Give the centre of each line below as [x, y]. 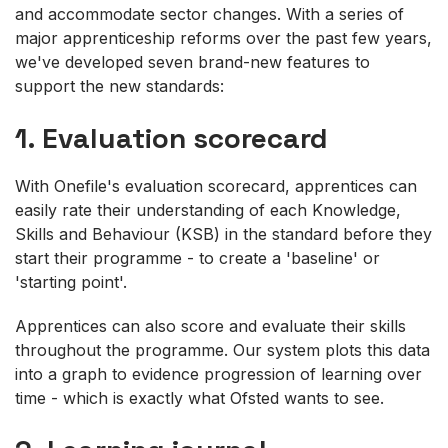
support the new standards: [122, 85]
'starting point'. [76, 281]
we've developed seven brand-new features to [192, 61]
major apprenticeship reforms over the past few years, [223, 37]
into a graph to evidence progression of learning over [218, 373]
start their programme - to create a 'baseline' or [197, 257]
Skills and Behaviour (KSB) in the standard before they [223, 233]
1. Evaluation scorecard [171, 137]
